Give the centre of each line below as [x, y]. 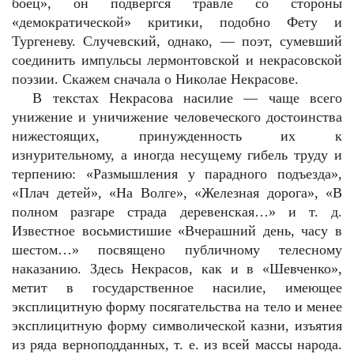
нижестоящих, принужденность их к [177, 136]
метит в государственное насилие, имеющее [177, 288]
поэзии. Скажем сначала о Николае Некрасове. [155, 79]
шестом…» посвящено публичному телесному [177, 250]
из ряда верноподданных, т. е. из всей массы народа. [177, 345]
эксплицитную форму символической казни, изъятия [177, 326]
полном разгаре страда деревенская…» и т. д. [177, 212]
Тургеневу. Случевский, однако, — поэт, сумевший [177, 41]
